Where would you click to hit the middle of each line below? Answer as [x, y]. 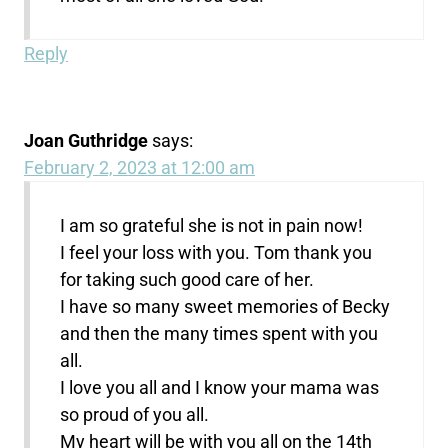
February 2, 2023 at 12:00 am [140, 168]
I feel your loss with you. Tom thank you [216, 253]
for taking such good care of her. [187, 280]
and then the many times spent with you [219, 334]
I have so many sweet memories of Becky [225, 307]
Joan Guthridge [86, 141]
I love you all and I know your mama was [220, 388]
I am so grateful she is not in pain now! [212, 226]
